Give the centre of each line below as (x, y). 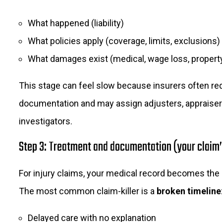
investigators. (46, 121)
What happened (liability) (76, 23)
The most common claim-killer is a (88, 191)
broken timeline (189, 191)
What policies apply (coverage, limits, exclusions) (124, 41)
